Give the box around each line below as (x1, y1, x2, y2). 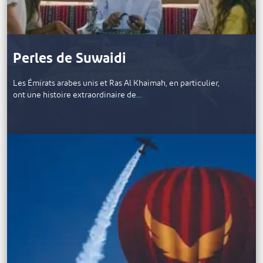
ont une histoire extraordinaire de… (13, 87, 142, 103)
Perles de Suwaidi (13, 45, 126, 73)
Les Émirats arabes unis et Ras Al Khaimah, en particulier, (13, 75, 220, 92)
